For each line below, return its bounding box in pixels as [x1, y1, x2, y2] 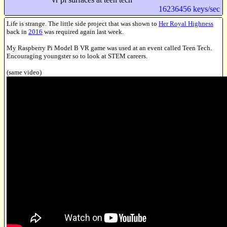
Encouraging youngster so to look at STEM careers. [7, 52, 147, 60]
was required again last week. [43, 28, 124, 36]
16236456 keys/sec [159, 4, 220, 13]
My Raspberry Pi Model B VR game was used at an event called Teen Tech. [7, 44, 212, 52]
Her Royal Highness [159, 20, 213, 28]
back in [7, 28, 28, 36]
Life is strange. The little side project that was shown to [7, 20, 159, 28]
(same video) [7, 68, 42, 77]
